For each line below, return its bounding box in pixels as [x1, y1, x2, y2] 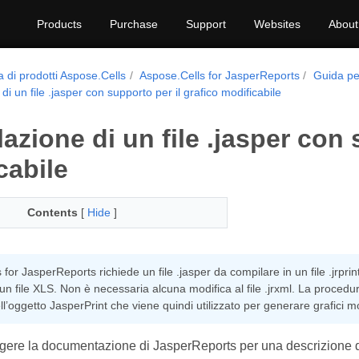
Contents [26, 206, 78, 219]
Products [37, 18, 82, 30]
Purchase [110, 18, 158, 30]
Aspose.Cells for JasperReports [139, 69, 300, 82]
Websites [254, 18, 301, 30]
